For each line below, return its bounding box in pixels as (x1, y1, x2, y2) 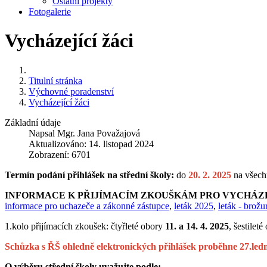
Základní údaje (5, 117, 61, 128)
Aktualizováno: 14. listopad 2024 (29, 138, 154, 149)
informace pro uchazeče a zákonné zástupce (5, 200, 169, 211)
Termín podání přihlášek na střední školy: (5, 169, 174, 180)
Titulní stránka (29, 75, 82, 86)
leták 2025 (174, 200, 213, 211)
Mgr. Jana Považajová (57, 128, 140, 138)
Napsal (29, 128, 57, 138)
